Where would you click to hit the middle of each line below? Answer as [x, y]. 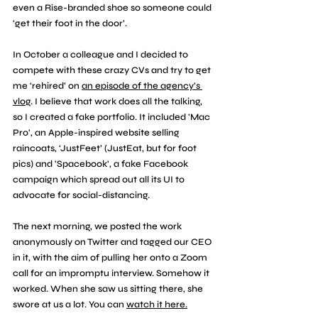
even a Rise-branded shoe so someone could [113, 7]
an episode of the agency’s [142, 86]
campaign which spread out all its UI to [100, 179]
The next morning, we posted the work [98, 226]
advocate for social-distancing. [82, 195]
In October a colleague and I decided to [102, 54]
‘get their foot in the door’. [71, 23]
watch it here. [157, 304]
